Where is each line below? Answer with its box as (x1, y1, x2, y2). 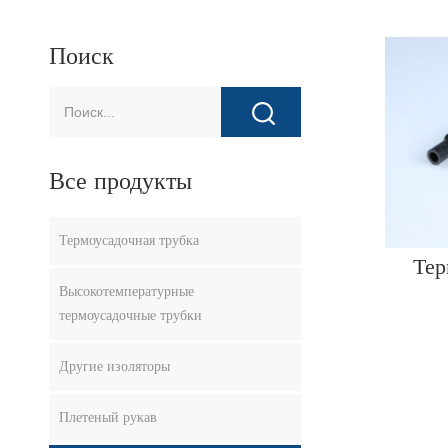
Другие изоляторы (59, 355, 171, 379)
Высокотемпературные (59, 280, 195, 304)
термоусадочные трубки (59, 304, 203, 328)
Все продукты (49, 162, 193, 203)
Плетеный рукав (59, 406, 158, 430)
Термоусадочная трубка (59, 229, 200, 253)
